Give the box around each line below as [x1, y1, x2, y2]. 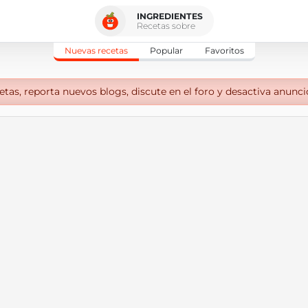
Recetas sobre [136, 20, 195, 31]
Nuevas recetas [64, 45, 128, 56]
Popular [149, 45, 183, 56]
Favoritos [204, 45, 244, 56]
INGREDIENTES [136, 10, 203, 21]
